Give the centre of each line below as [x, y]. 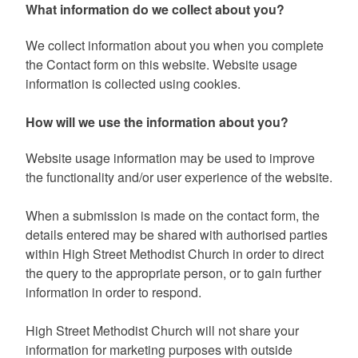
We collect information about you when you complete [175, 46]
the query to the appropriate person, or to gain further [173, 273]
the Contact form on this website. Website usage [161, 65]
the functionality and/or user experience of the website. [179, 177]
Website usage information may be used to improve [170, 158]
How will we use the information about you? [157, 122]
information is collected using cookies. [133, 84]
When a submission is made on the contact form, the [173, 216]
